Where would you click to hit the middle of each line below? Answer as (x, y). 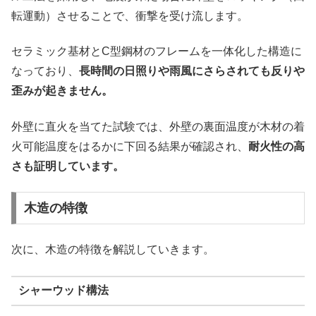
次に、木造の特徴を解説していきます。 (113, 250)
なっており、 (45, 71)
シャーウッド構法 (63, 291)
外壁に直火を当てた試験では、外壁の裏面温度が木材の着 (158, 126)
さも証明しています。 (68, 166)
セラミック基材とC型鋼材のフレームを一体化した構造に (157, 51)
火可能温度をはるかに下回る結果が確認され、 (130, 146)
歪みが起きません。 (62, 91)
